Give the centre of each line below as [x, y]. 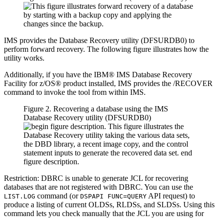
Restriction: [22, 178]
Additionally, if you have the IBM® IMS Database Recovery [98, 74]
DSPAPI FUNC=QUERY [113, 196]
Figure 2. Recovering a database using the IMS [96, 109]
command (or [58, 196]
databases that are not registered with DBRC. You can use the [99, 187]
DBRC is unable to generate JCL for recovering [114, 178]
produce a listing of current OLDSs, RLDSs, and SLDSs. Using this [109, 204]
